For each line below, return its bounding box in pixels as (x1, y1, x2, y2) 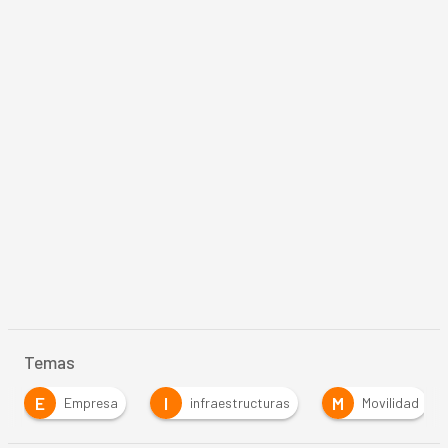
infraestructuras (189, 394, 290, 412)
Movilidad (361, 394, 419, 412)
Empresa (63, 394, 118, 412)
